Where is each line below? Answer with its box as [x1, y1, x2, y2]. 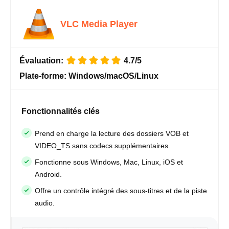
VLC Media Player [60, 19, 138, 30]
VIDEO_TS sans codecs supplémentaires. [35, 142, 170, 150]
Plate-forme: [19, 72, 68, 81]
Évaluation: [19, 56, 65, 65]
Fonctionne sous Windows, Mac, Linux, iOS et [35, 158, 183, 167]
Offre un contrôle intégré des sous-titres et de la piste [35, 187, 207, 195]
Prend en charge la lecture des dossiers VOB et [35, 129, 189, 138]
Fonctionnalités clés [21, 107, 100, 116]
